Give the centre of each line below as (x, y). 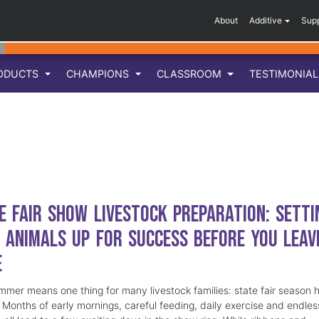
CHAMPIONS (99, 73)
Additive (266, 21)
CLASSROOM (191, 73)
